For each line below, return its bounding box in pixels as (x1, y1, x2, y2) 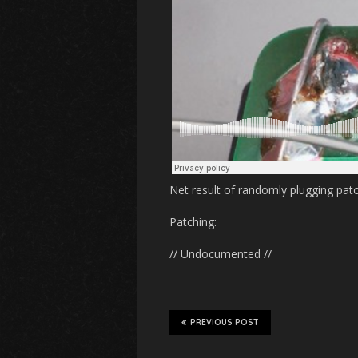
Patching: (169, 214, 217, 229)
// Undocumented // (169, 246, 272, 261)
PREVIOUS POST (190, 317, 259, 328)
